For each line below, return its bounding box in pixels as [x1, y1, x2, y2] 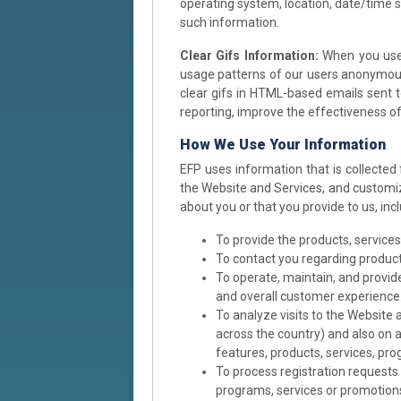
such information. [180, 14, 279, 30]
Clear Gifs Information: [180, 47, 319, 63]
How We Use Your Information [180, 135, 386, 153]
